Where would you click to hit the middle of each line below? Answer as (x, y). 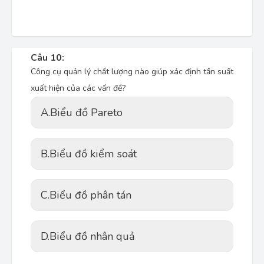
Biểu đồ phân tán (90, 195)
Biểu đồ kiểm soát (93, 154)
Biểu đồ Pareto (86, 113)
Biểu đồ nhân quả (92, 236)
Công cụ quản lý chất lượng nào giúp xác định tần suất (132, 72)
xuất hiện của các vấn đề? (78, 88)
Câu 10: (47, 58)
